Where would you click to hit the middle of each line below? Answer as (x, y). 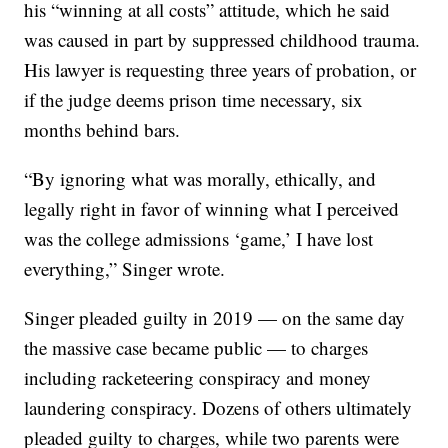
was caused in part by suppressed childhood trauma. (222, 40)
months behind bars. (102, 130)
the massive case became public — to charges (196, 348)
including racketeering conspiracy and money (198, 378)
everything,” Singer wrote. (125, 269)
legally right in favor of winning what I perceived (212, 209)
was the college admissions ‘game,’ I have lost (199, 239)
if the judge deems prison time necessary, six (194, 100)
